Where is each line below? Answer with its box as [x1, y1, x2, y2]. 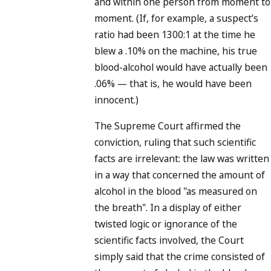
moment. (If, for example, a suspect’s [94, 11, 258, 25]
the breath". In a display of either [94, 200, 241, 214]
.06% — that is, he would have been [94, 77, 252, 91]
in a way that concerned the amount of [94, 168, 265, 181]
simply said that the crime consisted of [94, 249, 265, 263]
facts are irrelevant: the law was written [94, 151, 269, 165]
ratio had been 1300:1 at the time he [94, 28, 255, 42]
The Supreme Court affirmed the [94, 119, 241, 132]
